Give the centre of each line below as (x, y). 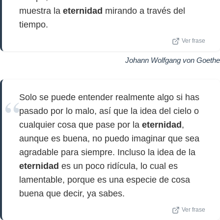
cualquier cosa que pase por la (81, 125)
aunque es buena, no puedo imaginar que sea (109, 138)
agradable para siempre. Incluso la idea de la (107, 152)
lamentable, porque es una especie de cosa (105, 180)
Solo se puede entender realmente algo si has (109, 97)
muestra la (41, 11)
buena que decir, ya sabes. (72, 193)
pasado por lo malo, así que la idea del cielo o (109, 111)
